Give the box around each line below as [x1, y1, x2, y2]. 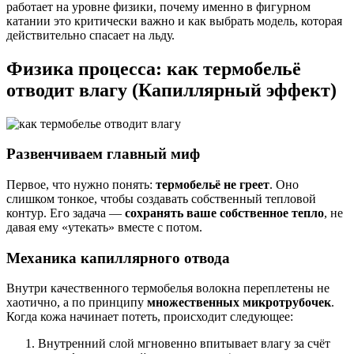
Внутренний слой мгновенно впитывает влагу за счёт [38, 337, 330, 351]
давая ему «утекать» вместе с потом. [6, 220, 202, 234]
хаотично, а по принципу [6, 296, 147, 310]
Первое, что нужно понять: [6, 177, 156, 191]
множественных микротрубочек [147, 296, 331, 310]
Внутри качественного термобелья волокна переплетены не [6, 281, 330, 296]
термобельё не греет [156, 177, 269, 191]
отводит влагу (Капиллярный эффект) [6, 79, 337, 100]
